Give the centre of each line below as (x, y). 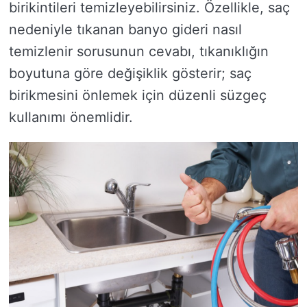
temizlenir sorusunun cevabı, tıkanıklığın (139, 51)
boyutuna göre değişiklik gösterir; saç (130, 73)
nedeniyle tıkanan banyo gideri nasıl (125, 29)
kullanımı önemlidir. (71, 117)
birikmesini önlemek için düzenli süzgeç (138, 95)
